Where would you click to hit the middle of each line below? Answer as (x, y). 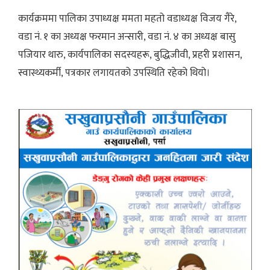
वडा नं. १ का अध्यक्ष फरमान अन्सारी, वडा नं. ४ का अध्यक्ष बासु (127, 36)
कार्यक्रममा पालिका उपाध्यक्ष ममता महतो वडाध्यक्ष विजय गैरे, (127, 18)
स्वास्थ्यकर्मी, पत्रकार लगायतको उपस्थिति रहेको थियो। (114, 73)
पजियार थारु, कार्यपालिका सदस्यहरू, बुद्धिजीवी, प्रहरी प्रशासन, (130, 55)
